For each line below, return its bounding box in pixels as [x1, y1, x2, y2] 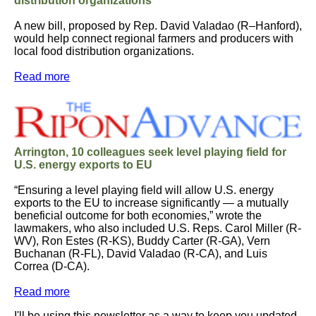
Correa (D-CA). [14, 260, 90, 272]
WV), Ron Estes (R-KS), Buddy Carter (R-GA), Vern [14, 235, 270, 247]
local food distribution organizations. [14, 45, 197, 57]
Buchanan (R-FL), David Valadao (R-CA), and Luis [14, 248, 267, 260]
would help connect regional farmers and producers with [14, 32, 293, 44]
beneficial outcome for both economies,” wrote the [14, 209, 262, 221]
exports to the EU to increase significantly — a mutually [14, 197, 288, 209]
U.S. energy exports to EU [14, 159, 152, 171]
